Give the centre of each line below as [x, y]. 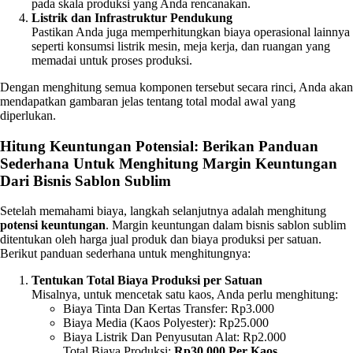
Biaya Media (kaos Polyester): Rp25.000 [166, 323]
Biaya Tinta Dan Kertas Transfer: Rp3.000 [169, 309]
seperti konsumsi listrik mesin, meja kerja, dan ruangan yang [181, 46]
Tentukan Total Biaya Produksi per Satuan [147, 281]
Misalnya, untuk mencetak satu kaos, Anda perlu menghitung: [185, 295]
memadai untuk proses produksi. [112, 60]
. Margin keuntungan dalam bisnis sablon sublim [226, 225]
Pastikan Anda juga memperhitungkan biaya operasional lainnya [191, 32]
